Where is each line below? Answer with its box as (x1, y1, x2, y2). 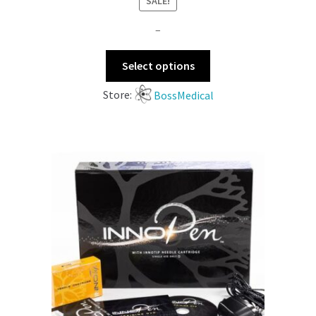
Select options (121, 58, 195, 73)
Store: (102, 87, 134, 102)
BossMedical (153, 87, 214, 102)
